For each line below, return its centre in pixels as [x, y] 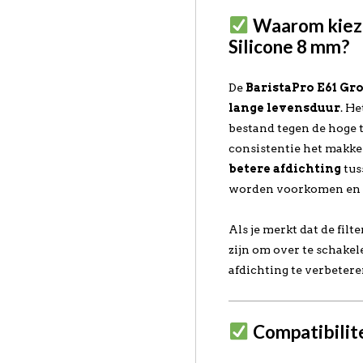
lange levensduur [285, 108]
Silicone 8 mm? [289, 47]
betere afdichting [285, 169]
